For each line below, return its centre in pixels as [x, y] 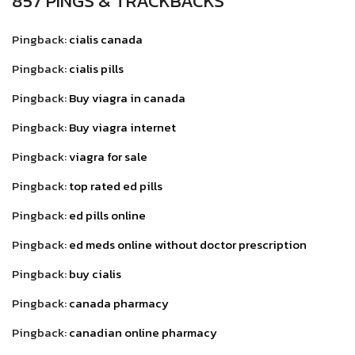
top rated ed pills [116, 185]
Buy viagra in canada [127, 97]
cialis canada [106, 39]
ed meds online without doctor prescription [188, 244]
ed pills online [107, 215]
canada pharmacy [119, 303]
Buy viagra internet [122, 127]
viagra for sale [108, 156]
